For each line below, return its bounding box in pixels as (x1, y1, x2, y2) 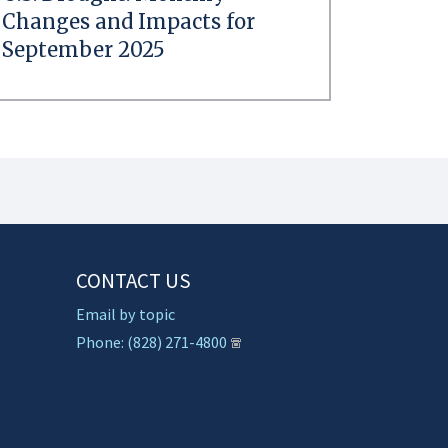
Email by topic (76, 303, 175, 324)
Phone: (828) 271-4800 (76, 331, 227, 352)
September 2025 (2, 36, 165, 62)
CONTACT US (76, 266, 191, 294)
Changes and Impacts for (2, 8, 255, 34)
